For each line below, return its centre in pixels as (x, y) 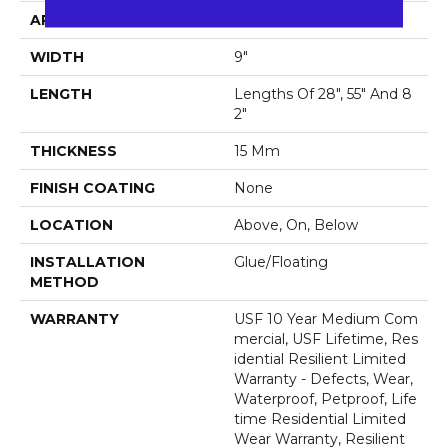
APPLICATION (82, 19)
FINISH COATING (92, 187)
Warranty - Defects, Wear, (323, 378)
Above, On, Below (296, 224)
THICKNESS (73, 150)
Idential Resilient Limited (320, 358)
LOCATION (71, 224)
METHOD (64, 281)
